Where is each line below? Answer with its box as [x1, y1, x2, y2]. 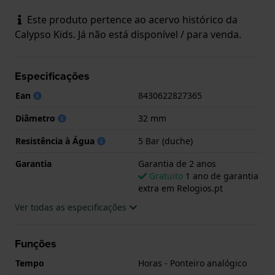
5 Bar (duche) [138, 134, 193, 147]
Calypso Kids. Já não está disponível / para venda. [15, 27, 241, 41]
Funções [15, 235, 56, 252]
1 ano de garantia [183, 169, 258, 182]
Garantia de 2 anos [138, 157, 216, 169]
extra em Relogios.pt [138, 182, 223, 194]
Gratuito [149, 169, 183, 182]
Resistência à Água [15, 134, 97, 147]
